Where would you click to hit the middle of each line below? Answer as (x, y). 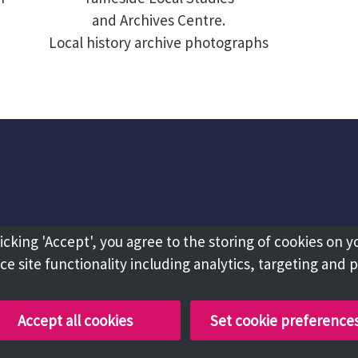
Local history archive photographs (158, 42)
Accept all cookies (75, 320)
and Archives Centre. (158, 20)
